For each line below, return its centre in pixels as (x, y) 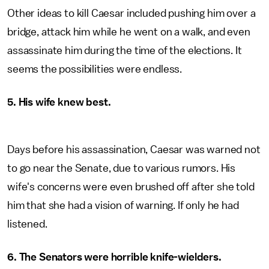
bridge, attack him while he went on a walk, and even (129, 32)
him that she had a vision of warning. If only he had (123, 205)
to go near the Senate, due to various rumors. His (122, 168)
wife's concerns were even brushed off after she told (131, 187)
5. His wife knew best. (59, 102)
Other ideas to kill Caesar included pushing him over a (131, 13)
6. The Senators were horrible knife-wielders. (114, 257)
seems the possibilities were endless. (96, 69)
